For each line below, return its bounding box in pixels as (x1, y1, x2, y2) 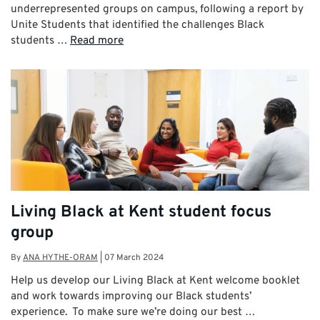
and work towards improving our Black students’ (11, 289, 251, 304)
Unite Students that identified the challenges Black (11, 18, 264, 33)
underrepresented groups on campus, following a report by (11, 2, 304, 17)
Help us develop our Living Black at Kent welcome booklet (11, 274, 300, 289)
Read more (70, 34, 124, 49)
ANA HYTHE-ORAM (23, 252, 98, 264)
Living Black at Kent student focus (11, 201, 271, 223)
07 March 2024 (104, 252, 164, 264)
